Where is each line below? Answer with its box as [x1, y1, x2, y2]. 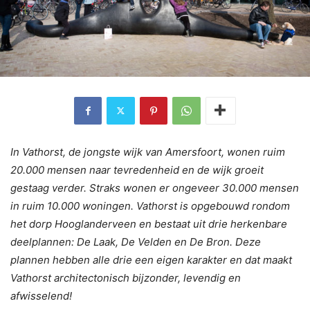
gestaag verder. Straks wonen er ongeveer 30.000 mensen [10, 181, 299, 194]
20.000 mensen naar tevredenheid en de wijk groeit [10, 163, 264, 176]
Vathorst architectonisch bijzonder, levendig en [10, 271, 241, 284]
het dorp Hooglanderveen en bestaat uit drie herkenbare [10, 217, 287, 230]
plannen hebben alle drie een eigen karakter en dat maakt [10, 253, 292, 266]
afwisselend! [10, 289, 72, 302]
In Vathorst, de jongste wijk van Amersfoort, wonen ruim [10, 145, 285, 158]
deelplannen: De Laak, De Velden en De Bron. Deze [10, 235, 261, 248]
